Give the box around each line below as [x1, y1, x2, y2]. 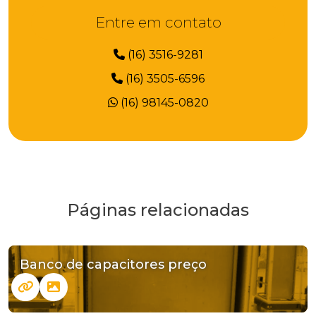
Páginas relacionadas [67, 199, 249, 220]
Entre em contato [95, 13, 221, 31]
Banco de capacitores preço [20, 256, 207, 272]
